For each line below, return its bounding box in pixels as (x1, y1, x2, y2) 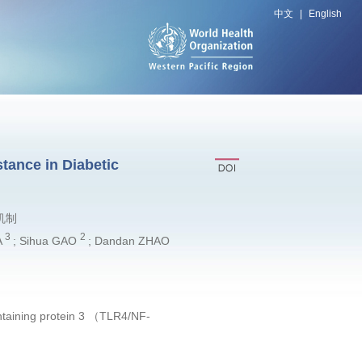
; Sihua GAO (12, 234, 80, 247)
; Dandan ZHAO (87, 234, 170, 247)
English (309, 8, 342, 19)
